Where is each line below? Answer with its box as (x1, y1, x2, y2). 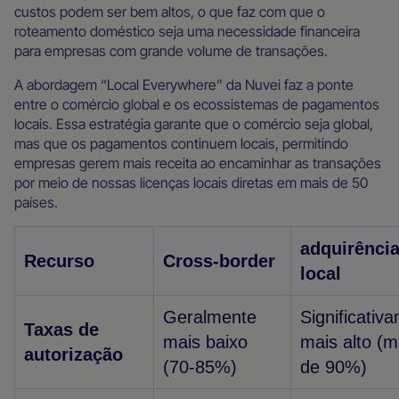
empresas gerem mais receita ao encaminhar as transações (14, 154, 381, 172)
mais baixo (163, 332, 248, 352)
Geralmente (163, 307, 256, 327)
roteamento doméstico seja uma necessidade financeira (14, 22, 360, 40)
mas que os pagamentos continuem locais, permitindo (14, 134, 348, 152)
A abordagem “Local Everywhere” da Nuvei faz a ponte (14, 76, 354, 94)
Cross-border (163, 251, 275, 271)
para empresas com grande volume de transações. (14, 42, 328, 60)
